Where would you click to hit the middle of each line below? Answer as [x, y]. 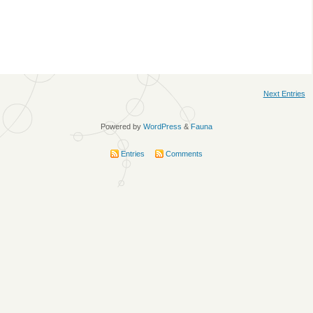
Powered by [122, 127]
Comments [183, 154]
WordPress [162, 127]
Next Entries [284, 93]
